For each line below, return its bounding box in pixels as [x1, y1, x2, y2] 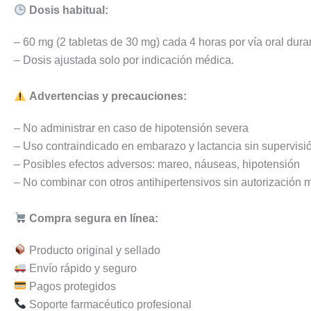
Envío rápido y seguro [26, 262, 137, 274]
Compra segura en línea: [29, 212, 159, 224]
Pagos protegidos [26, 280, 117, 292]
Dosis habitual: [29, 4, 109, 17]
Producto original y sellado [26, 244, 161, 256]
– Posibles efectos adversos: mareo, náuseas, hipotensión [14, 158, 300, 171]
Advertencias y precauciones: [29, 90, 187, 103]
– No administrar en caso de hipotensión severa [14, 122, 249, 135]
